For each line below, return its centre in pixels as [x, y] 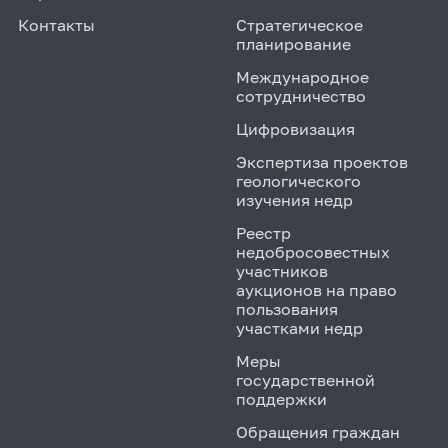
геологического [298, 180]
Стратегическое [299, 24]
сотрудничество [300, 95]
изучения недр [294, 199]
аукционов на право [316, 289]
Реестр [263, 232]
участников [281, 270]
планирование [293, 43]
